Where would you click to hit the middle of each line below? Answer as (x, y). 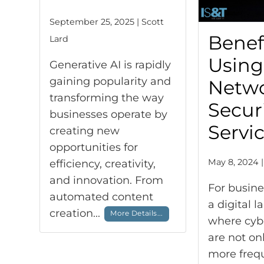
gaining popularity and (110, 81)
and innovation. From (107, 180)
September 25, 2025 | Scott (107, 22)
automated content (102, 197)
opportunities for (94, 147)
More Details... (137, 213)
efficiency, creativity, (103, 164)
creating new (85, 131)
